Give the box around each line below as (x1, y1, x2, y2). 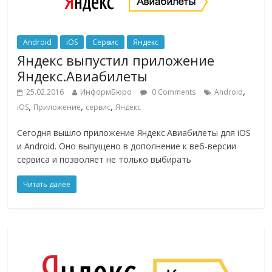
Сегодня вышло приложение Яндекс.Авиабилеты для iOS (17, 127, 251, 139)
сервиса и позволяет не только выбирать (17, 154, 192, 166)
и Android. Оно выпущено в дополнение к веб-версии (17, 140, 237, 152)
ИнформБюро (80, 87, 132, 98)
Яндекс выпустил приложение (17, 51, 215, 70)
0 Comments (150, 87, 196, 98)
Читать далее (23, 179, 71, 190)
